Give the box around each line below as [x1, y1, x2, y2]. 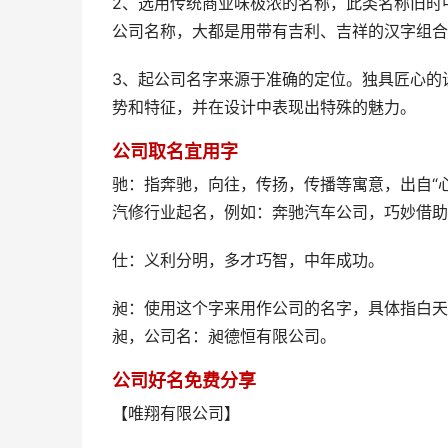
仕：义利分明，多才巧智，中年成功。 [112, 251, 384, 270]
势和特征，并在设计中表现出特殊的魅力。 [112, 98, 416, 117]
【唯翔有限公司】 [112, 404, 240, 423]
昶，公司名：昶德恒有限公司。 [112, 327, 336, 346]
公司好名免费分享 [112, 370, 256, 391]
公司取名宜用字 [112, 141, 238, 162]
